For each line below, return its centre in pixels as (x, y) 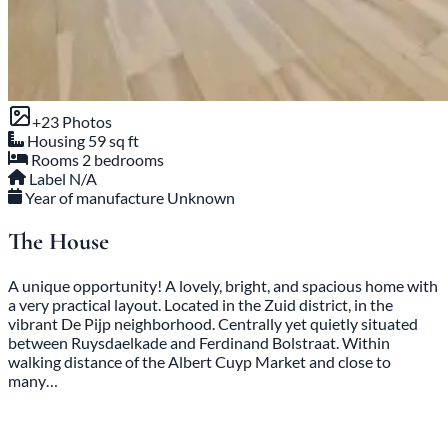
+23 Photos (72, 122)
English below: (57, 415)
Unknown (201, 198)
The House (58, 241)
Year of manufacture (95, 198)
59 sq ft (113, 141)
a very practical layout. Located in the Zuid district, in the (200, 304)
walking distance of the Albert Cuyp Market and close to (199, 361)
